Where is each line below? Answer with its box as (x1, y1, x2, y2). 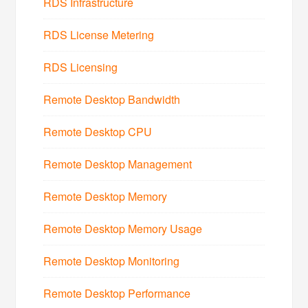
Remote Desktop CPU (43, 123, 153, 140)
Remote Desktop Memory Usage (43, 220, 203, 236)
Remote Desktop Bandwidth (43, 91, 181, 107)
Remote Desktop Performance (43, 285, 191, 301)
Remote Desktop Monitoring (43, 252, 180, 269)
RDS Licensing (43, 58, 118, 75)
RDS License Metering (43, 26, 155, 43)
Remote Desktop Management (43, 155, 192, 172)
